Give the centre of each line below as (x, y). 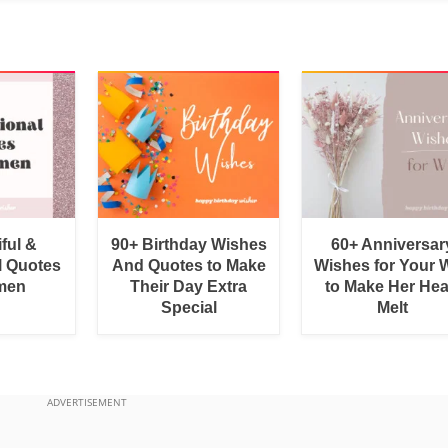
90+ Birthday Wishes (188, 244)
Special (188, 307)
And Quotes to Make (188, 265)
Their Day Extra (189, 286)
